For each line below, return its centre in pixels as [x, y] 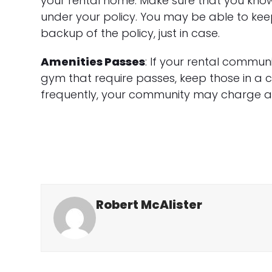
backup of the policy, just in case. [131, 33]
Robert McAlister [149, 205]
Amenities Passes [93, 62]
